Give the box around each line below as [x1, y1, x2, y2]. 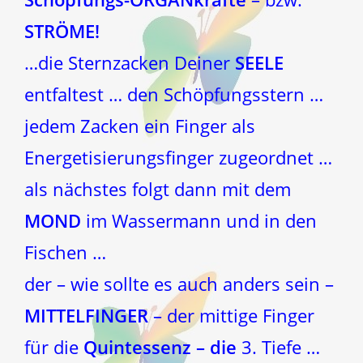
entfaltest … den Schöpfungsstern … [24, 81, 323, 106]
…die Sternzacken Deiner [24, 49, 235, 75]
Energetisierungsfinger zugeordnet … [24, 144, 332, 169]
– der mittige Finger [148, 302, 314, 327]
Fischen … [24, 239, 106, 264]
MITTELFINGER [24, 302, 148, 327]
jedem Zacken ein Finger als [24, 113, 255, 138]
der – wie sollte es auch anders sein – [24, 271, 334, 296]
